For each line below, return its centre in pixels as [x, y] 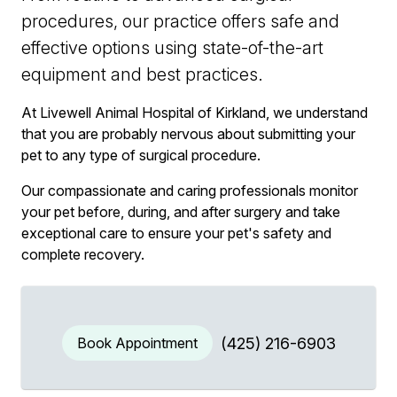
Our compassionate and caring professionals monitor [190, 190]
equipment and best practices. [142, 74]
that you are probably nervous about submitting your [188, 133]
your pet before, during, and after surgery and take [181, 211]
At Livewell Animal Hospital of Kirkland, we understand [195, 112]
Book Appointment [137, 343]
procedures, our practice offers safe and [180, 21]
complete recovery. [83, 254]
